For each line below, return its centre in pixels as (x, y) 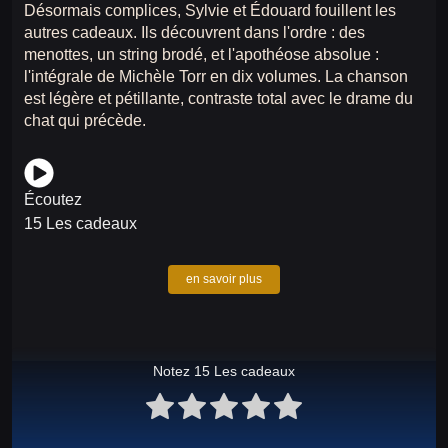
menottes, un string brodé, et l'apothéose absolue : (203, 54)
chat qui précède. (85, 120)
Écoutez (53, 199)
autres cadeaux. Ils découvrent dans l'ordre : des (194, 32)
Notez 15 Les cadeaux (224, 370)
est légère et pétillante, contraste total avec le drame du (218, 98)
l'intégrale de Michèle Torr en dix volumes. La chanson (216, 76)
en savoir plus (224, 278)
